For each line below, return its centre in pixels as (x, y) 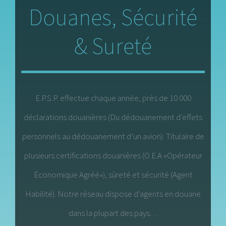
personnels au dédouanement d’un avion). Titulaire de (113, 136)
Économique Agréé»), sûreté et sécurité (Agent (113, 175)
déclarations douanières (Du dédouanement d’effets (113, 117)
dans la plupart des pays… (113, 213)
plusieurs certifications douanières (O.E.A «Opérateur (113, 156)
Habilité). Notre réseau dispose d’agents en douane (113, 194)
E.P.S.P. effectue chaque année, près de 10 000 (113, 98)
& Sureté (113, 46)
